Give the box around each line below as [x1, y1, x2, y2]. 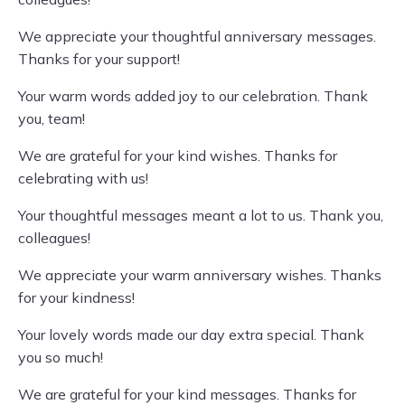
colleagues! [18, 229, 90, 247]
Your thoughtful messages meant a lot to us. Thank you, [18, 206, 383, 224]
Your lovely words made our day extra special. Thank [18, 325, 364, 344]
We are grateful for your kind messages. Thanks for [18, 385, 356, 403]
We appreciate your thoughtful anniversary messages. [18, 27, 376, 45]
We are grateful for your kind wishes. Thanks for [18, 146, 337, 165]
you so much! [18, 348, 103, 366]
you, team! [18, 109, 85, 127]
